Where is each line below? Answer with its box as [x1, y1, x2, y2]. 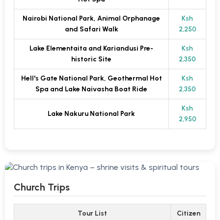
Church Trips [14, 181, 70, 193]
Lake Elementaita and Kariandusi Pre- [29, 44, 153, 53]
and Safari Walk [64, 25, 118, 34]
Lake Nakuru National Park [48, 110, 135, 118]
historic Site [71, 55, 111, 64]
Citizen [176, 209, 200, 218]
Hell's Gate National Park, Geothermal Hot [21, 74, 162, 83]
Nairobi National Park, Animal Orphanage [23, 14, 160, 23]
